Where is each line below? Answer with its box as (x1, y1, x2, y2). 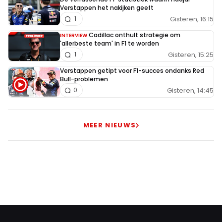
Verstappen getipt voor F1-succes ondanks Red (60, 66, 204, 75)
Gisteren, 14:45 (167, 85, 214, 95)
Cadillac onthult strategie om (89, 31, 180, 40)
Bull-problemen (60, 75, 108, 84)
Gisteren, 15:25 (168, 50, 214, 59)
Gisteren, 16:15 (170, 14, 214, 24)
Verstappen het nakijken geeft (60, 3, 154, 12)
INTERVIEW (60, 32, 87, 40)
